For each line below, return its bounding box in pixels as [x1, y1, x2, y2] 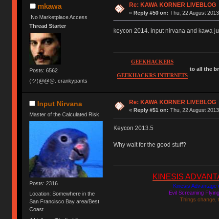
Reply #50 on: [133, 9, 169, 16]
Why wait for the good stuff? [113, 141, 186, 149]
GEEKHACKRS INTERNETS [116, 73, 188, 79]
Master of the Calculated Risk [29, 111, 100, 117]
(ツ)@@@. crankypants [29, 77, 88, 84]
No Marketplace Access [31, 14, 88, 20]
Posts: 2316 [29, 180, 58, 187]
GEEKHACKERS [131, 59, 174, 65]
